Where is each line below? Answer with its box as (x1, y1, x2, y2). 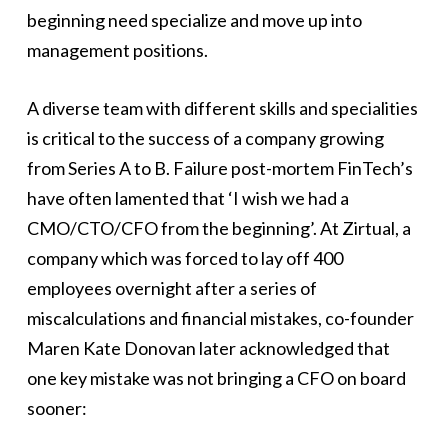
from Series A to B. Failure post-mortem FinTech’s (26, 157, 413, 179)
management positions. (26, 39, 208, 61)
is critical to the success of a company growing (26, 127, 384, 149)
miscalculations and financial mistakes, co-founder (26, 307, 414, 329)
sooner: (26, 397, 87, 419)
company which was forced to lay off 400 (26, 247, 343, 269)
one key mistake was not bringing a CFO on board (26, 367, 406, 389)
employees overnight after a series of (26, 277, 317, 299)
